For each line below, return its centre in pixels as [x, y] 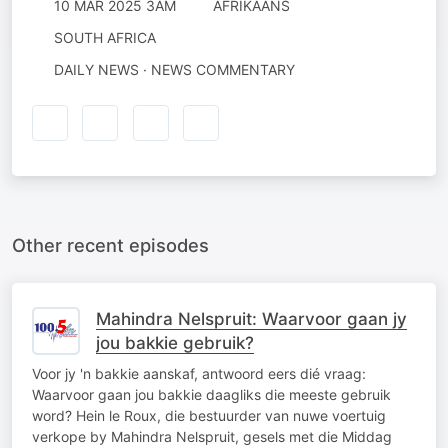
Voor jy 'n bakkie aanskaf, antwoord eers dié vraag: [199, 373]
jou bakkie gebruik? [175, 342]
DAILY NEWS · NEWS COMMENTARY [174, 69]
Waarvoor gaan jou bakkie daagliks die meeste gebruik [211, 394]
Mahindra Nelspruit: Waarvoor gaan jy [251, 318]
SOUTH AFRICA [104, 37]
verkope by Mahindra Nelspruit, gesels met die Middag [212, 436]
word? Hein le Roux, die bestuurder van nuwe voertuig [209, 415]
